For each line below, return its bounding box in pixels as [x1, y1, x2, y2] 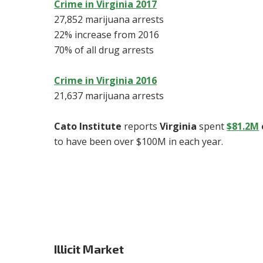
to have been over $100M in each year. [54, 135, 224, 149]
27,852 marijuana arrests [54, 13, 164, 26]
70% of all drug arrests [54, 43, 154, 57]
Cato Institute [54, 120, 122, 133]
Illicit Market [54, 242, 124, 257]
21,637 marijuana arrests [54, 89, 164, 103]
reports [122, 120, 160, 133]
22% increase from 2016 [54, 28, 160, 42]
